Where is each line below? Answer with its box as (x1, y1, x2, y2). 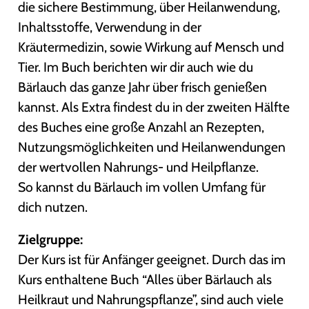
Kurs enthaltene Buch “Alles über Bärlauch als (18, 271, 272, 288)
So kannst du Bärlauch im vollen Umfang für (18, 179, 266, 196)
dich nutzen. (18, 199, 88, 216)
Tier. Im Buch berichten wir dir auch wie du (18, 59, 254, 76)
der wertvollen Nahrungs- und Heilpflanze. (18, 159, 259, 176)
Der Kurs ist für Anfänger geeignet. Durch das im (18, 251, 286, 268)
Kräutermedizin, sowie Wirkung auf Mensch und (18, 39, 285, 56)
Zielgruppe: (18, 231, 83, 248)
